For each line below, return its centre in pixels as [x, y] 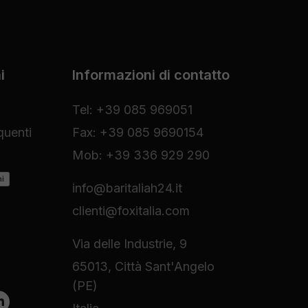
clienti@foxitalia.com [131, 211]
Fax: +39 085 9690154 [137, 132]
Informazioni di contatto [151, 75]
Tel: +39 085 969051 [132, 110]
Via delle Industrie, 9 [129, 244]
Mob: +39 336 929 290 [141, 155]
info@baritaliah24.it [127, 188]
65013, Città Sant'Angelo [143, 266]
